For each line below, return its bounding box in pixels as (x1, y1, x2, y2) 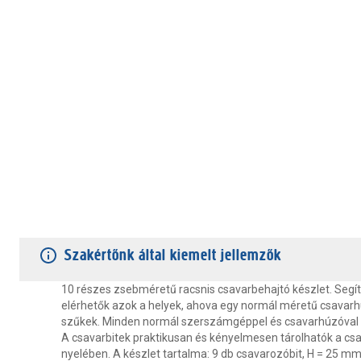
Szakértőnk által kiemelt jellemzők (64, 246, 281, 264)
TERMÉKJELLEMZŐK (19, 214, 125, 226)
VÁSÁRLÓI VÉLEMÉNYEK (151, 214, 276, 226)
